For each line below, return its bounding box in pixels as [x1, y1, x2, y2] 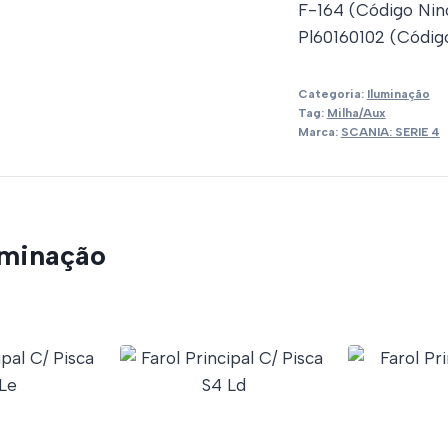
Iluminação [366, 87, 430, 102]
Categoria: [297, 87, 367, 102]
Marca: [297, 125, 341, 140]
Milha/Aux [326, 106, 386, 121]
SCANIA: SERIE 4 [340, 125, 440, 140]
